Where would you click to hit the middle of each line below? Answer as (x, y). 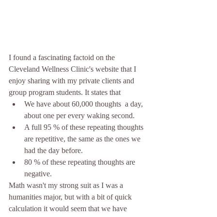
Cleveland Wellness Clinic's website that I (73, 69)
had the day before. (56, 151)
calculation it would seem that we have (69, 209)
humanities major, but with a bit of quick (71, 197)
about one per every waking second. (81, 116)
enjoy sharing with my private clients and (72, 81)
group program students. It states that (66, 93)
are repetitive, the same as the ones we (83, 139)
